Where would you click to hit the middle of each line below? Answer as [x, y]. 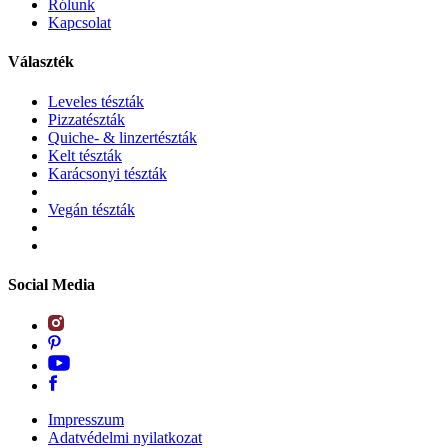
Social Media [51, 284]
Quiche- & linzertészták [122, 137]
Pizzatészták [86, 119]
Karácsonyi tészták [107, 173]
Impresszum [86, 420]
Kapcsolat [79, 23]
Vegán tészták [91, 209]
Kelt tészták [85, 155]
